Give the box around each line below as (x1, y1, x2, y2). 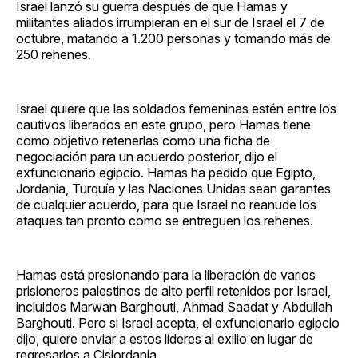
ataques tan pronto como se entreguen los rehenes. (16, 212, 313, 229)
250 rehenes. (16, 46, 91, 62)
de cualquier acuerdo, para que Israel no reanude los (16, 196, 316, 213)
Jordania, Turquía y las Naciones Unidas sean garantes (16, 180, 331, 197)
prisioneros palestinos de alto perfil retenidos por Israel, (16, 282, 331, 299)
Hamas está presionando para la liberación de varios (16, 266, 316, 283)
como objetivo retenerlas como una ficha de (16, 132, 270, 149)
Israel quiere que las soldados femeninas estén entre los (16, 100, 336, 117)
